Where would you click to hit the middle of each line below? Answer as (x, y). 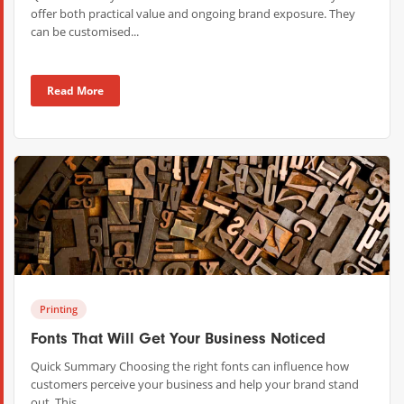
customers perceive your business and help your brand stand (195, 384)
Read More (75, 91)
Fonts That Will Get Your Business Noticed (178, 339)
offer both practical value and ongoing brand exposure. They (193, 14)
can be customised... (85, 32)
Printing (59, 309)
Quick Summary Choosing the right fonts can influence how (190, 366)
